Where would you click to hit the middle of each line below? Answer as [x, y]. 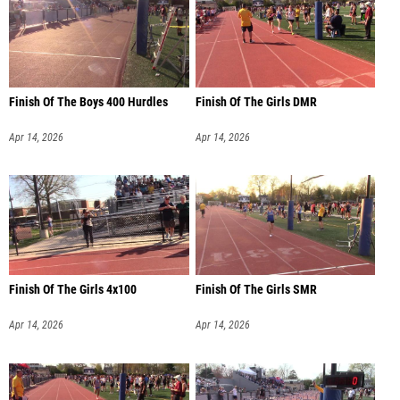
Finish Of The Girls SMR [256, 290]
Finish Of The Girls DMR [256, 102]
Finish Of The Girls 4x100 [73, 290]
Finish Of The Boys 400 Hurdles [88, 102]
